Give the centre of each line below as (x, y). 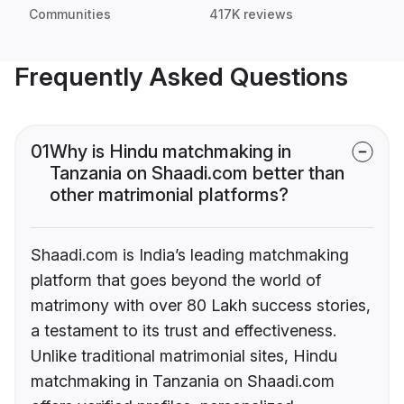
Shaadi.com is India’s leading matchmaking (190, 255)
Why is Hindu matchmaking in (170, 152)
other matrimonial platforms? (169, 195)
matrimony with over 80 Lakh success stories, (201, 306)
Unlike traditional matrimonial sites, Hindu (184, 356)
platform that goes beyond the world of (176, 280)
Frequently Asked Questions (181, 77)
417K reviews (251, 14)
